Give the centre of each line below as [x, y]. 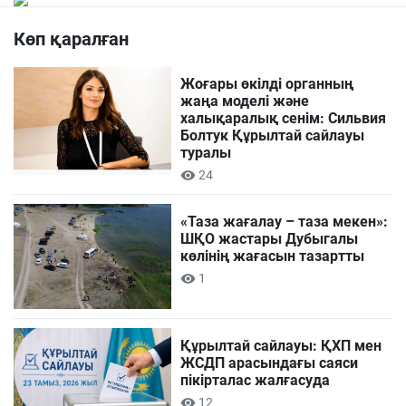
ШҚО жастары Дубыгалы [270, 238]
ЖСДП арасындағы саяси [270, 363]
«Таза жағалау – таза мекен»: [285, 221]
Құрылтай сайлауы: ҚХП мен [281, 346]
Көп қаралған [71, 39]
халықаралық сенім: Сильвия [284, 118]
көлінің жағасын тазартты [273, 256]
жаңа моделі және [245, 101]
